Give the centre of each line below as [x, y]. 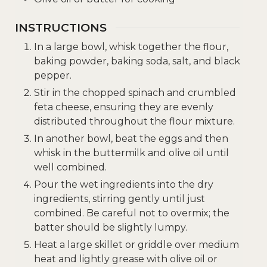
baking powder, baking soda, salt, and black [137, 61]
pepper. [53, 76]
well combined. [70, 167]
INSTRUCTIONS [61, 27]
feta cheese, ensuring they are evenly [124, 107]
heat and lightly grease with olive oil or [126, 259]
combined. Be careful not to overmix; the [132, 213]
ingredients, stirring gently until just [119, 199]
